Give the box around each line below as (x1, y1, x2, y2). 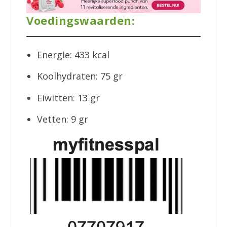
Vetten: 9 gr (36, 113, 88, 126)
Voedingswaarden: (26, 13, 135, 28)
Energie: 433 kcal (36, 48, 109, 61)
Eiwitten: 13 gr (36, 91, 100, 104)
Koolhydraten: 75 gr (36, 70, 128, 83)
